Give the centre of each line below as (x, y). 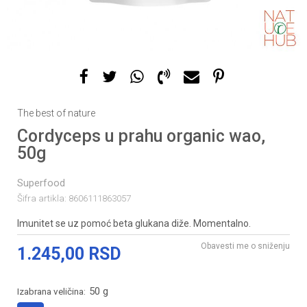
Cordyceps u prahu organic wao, (141, 136)
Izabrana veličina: (52, 291)
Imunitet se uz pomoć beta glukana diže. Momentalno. (134, 223)
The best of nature (56, 113)
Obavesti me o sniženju (245, 246)
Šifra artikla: (43, 198)
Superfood (41, 183)
